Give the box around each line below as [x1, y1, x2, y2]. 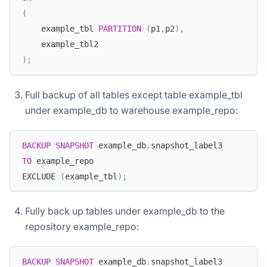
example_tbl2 [22, 39, 98, 49]
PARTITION [98, 24, 141, 34]
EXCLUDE [22, 171, 60, 181]
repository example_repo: [25, 221, 139, 233]
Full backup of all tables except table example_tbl [25, 89, 243, 101]
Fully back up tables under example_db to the [25, 205, 225, 218]
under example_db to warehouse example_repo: [25, 104, 238, 117]
